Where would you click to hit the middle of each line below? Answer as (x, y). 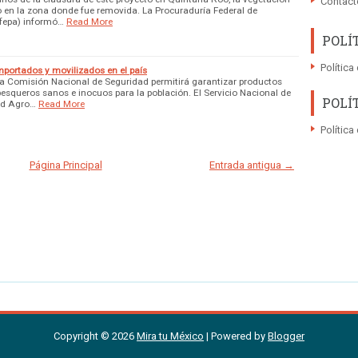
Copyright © (83, 336)
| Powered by (236, 336)
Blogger (286, 336)
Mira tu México (170, 336)
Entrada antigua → (252, 165)
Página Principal (66, 165)
